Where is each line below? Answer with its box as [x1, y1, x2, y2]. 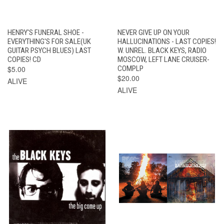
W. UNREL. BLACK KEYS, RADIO [117, 45, 206, 55]
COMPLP [117, 63, 143, 73]
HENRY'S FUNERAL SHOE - [7, 27, 84, 37]
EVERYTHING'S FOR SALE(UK [7, 36, 91, 46]
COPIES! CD [7, 54, 41, 64]
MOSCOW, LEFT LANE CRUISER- [117, 54, 209, 64]
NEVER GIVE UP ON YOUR [117, 27, 189, 37]
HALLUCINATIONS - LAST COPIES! [117, 36, 216, 46]
